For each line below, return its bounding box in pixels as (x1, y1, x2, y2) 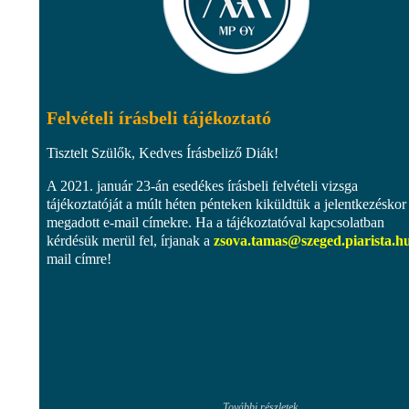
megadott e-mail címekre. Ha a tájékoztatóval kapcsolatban (47, 214, 384, 230)
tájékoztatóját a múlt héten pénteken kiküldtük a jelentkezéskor (47, 195, 406, 212)
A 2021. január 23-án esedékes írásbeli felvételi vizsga (47, 177, 358, 194)
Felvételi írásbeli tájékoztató (47, 107, 271, 128)
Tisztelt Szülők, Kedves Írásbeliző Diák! (47, 144, 278, 161)
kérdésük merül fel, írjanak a (47, 232, 214, 248)
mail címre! (47, 250, 111, 267)
